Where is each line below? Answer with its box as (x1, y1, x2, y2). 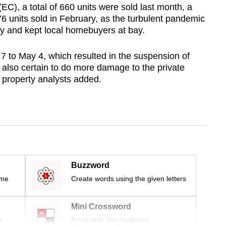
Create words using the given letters (71, 175, 186, 183)
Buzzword (71, 161, 109, 170)
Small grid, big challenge (71, 216, 149, 224)
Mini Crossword (71, 202, 131, 211)
